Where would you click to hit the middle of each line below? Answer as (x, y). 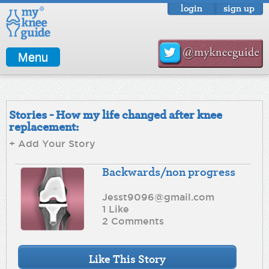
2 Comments (133, 221)
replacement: (44, 127)
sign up (239, 8)
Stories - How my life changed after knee (116, 115)
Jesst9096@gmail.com (159, 197)
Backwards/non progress (169, 171)
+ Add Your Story (53, 144)
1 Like (116, 209)
